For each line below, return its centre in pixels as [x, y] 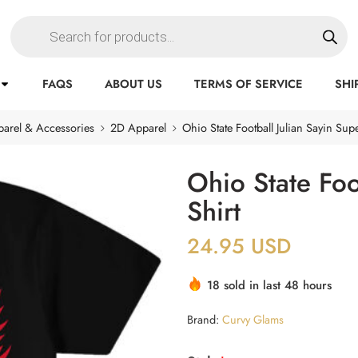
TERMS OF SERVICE [249, 84]
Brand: [203, 319]
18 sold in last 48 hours [269, 285]
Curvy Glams [253, 319]
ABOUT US [134, 84]
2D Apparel [138, 127]
